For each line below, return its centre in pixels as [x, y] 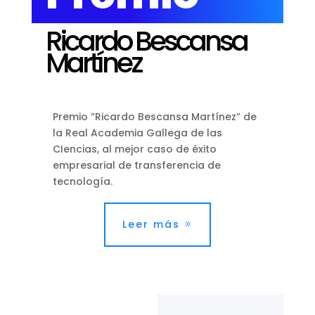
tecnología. [82, 181]
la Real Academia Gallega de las [137, 133]
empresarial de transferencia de [136, 165]
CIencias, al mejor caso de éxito [134, 149]
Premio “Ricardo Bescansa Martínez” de [154, 116]
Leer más [151, 224]
